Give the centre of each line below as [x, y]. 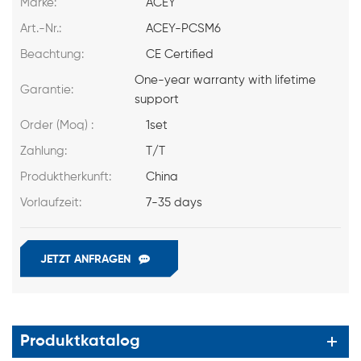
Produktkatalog [80, 341]
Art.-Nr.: [41, 28]
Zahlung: [44, 151]
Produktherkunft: [66, 176]
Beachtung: [52, 54]
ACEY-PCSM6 [184, 28]
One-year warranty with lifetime [225, 80]
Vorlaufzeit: [51, 202]
